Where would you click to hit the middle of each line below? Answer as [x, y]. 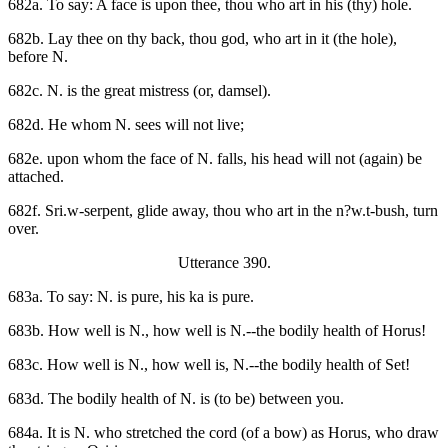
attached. [36, 177]
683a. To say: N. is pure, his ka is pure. [131, 297]
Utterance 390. [224, 263]
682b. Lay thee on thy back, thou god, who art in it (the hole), [202, 39]
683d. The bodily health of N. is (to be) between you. [176, 399]
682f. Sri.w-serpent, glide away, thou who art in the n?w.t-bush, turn [223, 211]
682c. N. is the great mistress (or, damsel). [139, 91]
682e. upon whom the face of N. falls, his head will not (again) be [215, 159]
